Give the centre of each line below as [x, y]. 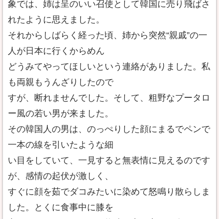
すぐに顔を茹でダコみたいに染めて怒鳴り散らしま [109, 192]
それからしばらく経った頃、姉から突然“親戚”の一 [108, 35]
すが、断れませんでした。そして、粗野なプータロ [109, 98]
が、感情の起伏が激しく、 [61, 176]
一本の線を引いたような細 [61, 145]
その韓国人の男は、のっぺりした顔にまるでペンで [109, 129]
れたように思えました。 [56, 20]
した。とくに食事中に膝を [61, 207]
